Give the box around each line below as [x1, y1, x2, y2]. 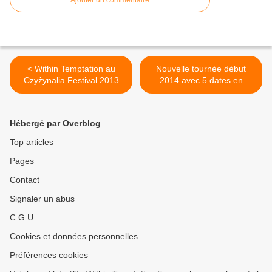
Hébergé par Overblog [10, 118, 101, 129]
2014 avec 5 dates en [159, 75, 243, 86]
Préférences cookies [10, 250, 88, 260]
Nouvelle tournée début [156, 64, 246, 74]
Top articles [10, 137, 53, 148]
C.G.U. [10, 212, 36, 223]
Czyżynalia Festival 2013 [23, 75, 119, 86]
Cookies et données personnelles [10, 231, 138, 242]
